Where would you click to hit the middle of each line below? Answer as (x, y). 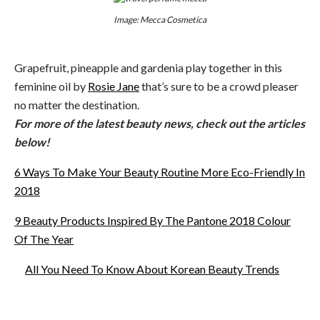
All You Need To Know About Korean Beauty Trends (152, 269)
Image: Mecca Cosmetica (160, 19)
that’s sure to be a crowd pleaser (219, 86)
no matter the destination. (77, 105)
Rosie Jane (114, 86)
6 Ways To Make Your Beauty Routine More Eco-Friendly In (160, 172)
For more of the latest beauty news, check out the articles (160, 124)
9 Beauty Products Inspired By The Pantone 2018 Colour (152, 221)
